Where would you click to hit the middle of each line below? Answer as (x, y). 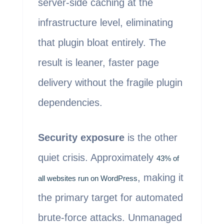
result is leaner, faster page (98, 63)
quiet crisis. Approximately (97, 158)
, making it (160, 178)
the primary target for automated (110, 198)
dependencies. (70, 103)
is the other (151, 138)
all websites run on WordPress (87, 178)
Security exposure (81, 138)
